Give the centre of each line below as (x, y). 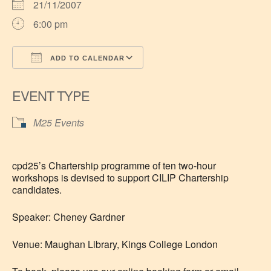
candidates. (37, 190)
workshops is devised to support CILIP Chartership (120, 178)
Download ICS (65, 80)
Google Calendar (192, 80)
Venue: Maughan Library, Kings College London (115, 244)
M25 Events (59, 122)
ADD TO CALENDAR (86, 58)
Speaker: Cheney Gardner (68, 217)
